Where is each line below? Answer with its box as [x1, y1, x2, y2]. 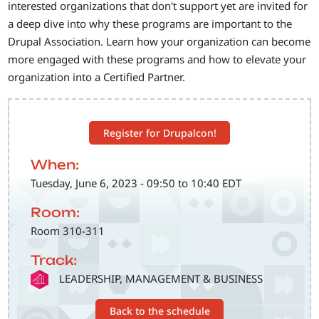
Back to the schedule [109, 303, 210, 318]
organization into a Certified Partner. [8, 70, 186, 85]
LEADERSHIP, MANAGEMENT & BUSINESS [59, 271, 263, 286]
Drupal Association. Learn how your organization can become [8, 34, 311, 49]
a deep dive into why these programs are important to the [8, 16, 293, 31]
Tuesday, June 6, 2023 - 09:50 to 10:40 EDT [31, 176, 242, 191]
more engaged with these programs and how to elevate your [8, 52, 307, 67]
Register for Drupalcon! [103, 125, 216, 140]
